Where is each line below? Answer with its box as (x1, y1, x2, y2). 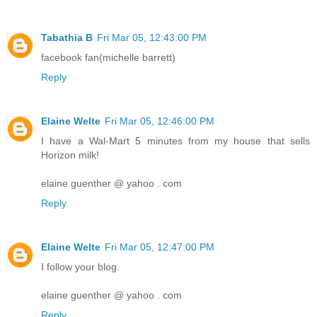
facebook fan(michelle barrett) (41, 52, 175, 64)
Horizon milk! (41, 149, 99, 161)
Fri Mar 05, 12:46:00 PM (105, 115, 214, 127)
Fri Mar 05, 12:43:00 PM (97, 32, 207, 44)
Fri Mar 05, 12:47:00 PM (105, 241, 214, 253)
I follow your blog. (41, 261, 120, 273)
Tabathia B (41, 32, 93, 44)
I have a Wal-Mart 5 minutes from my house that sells (41, 135, 310, 147)
